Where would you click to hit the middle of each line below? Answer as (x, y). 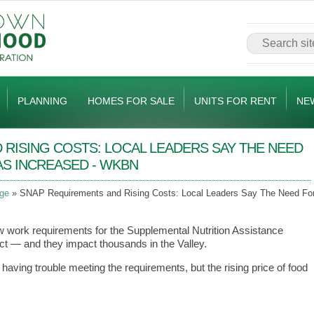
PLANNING (43, 101)
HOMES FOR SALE (131, 101)
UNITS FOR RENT (235, 101)
